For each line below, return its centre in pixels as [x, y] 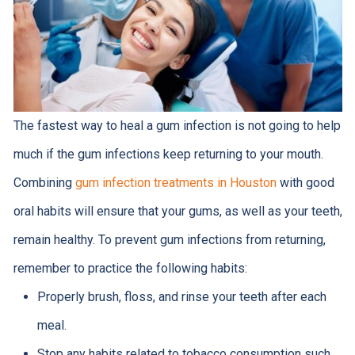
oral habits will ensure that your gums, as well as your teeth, [177, 211]
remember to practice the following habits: [130, 268]
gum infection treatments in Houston [176, 182]
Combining [44, 182]
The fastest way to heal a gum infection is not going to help [177, 125]
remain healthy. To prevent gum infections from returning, [169, 239]
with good [305, 182]
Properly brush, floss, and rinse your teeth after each [181, 296]
